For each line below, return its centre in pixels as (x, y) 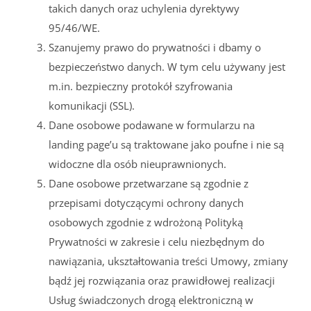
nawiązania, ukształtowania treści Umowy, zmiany (168, 261)
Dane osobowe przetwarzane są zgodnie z (149, 183)
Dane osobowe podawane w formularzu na (152, 125)
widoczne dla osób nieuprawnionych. (137, 163)
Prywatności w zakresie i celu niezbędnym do (157, 241)
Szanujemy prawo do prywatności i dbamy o (155, 47)
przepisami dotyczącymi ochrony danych (146, 202)
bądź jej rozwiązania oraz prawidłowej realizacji (162, 280)
